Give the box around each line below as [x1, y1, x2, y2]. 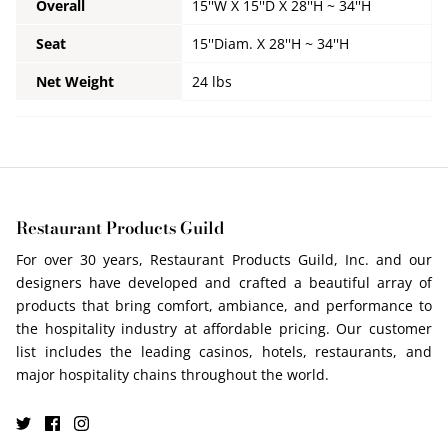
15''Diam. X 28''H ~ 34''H [192, 33, 349, 53]
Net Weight [36, 71, 114, 91]
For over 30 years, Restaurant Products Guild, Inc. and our [16, 250, 432, 270]
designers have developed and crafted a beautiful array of [16, 273, 432, 293]
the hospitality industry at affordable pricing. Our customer [16, 319, 432, 339]
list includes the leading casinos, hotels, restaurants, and [16, 342, 432, 362]
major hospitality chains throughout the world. [16, 365, 329, 385]
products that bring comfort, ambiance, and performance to [16, 296, 432, 316]
